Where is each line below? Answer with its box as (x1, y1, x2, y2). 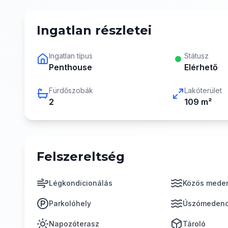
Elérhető (184, 62, 218, 72)
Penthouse (49, 62, 92, 72)
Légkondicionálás (49, 179, 112, 187)
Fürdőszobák (49, 86, 93, 95)
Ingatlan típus (49, 51, 93, 60)
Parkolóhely (49, 199, 91, 208)
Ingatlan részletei (37, 23, 152, 38)
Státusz (184, 51, 209, 60)
